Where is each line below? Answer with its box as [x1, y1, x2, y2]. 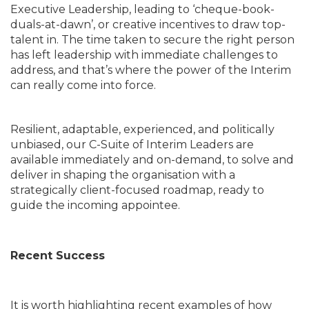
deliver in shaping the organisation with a [10, 168, 235, 181]
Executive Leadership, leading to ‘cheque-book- [10, 2, 275, 16]
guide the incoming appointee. [10, 198, 180, 212]
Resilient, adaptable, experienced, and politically [10, 122, 275, 136]
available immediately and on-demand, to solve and [10, 152, 294, 166]
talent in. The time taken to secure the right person [10, 32, 295, 46]
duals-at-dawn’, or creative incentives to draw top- [10, 17, 286, 31]
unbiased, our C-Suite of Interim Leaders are [10, 137, 254, 151]
